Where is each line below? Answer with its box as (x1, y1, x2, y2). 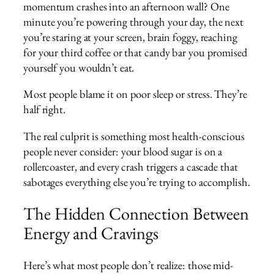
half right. (23, 102, 65, 117)
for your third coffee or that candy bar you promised (23, 44, 247, 60)
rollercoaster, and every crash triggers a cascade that (23, 158, 238, 174)
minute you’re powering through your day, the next (23, 13, 244, 29)
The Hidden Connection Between (23, 202, 250, 225)
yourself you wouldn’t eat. (23, 59, 135, 75)
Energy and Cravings (23, 221, 159, 245)
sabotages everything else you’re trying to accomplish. (23, 174, 250, 190)
